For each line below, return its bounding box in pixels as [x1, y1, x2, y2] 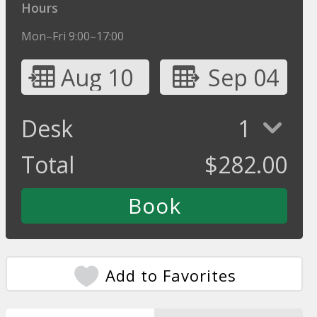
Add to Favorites [105, 265, 237, 286]
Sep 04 [207, 62, 279, 93]
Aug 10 [61, 62, 134, 93]
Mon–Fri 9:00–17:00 [21, 28, 125, 44]
